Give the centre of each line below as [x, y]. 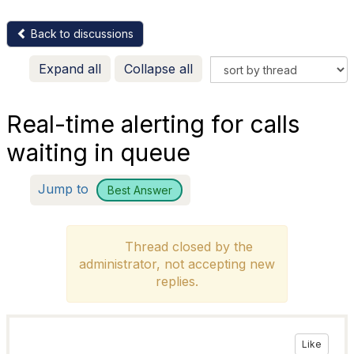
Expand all [70, 69]
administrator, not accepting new [177, 264]
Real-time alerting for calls [153, 124]
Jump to [65, 188]
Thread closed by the [185, 247]
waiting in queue [98, 153]
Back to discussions [81, 34]
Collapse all [158, 69]
